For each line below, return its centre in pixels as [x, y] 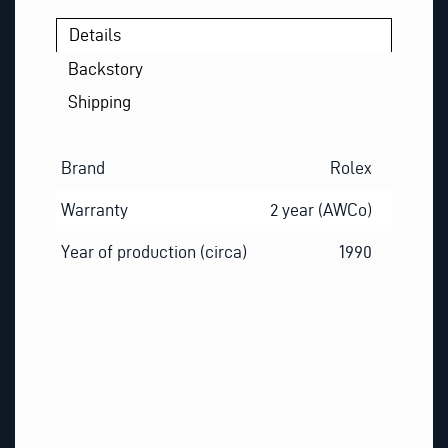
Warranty [94, 210]
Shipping [100, 101]
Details [95, 35]
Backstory [106, 68]
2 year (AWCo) [321, 210]
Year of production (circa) [153, 252]
